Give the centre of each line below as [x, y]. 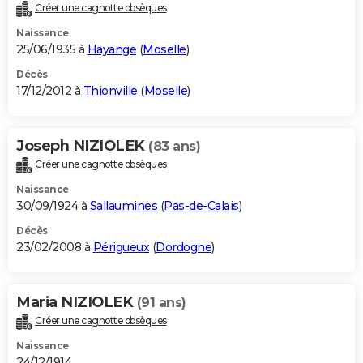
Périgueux [121, 248]
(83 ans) [174, 147]
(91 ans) [161, 303]
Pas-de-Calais [201, 206]
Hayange [111, 50]
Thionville [110, 91]
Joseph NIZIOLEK [82, 146]
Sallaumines [123, 206]
